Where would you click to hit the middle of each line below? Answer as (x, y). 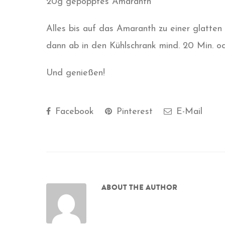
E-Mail (188, 111)
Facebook (73, 111)
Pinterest (133, 111)
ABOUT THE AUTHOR (139, 187)
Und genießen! (76, 73)
